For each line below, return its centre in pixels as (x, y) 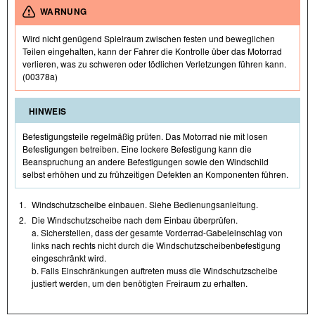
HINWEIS (48, 111)
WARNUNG (64, 12)
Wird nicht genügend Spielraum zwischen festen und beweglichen (149, 39)
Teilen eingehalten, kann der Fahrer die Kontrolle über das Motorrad (152, 51)
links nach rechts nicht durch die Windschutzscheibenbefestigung (156, 245)
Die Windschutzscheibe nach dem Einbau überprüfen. (135, 220)
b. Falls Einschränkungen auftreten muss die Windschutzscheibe (155, 271)
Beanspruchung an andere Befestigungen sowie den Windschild (146, 162)
